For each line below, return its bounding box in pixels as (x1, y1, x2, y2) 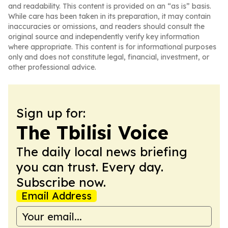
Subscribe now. (16, 175, 106, 190)
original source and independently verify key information (8, 32, 199, 41)
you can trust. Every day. (16, 159, 163, 175)
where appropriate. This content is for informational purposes (8, 42, 216, 51)
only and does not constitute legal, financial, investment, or (8, 52, 209, 62)
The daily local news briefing (16, 144, 187, 159)
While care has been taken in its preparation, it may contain (8, 12, 211, 21)
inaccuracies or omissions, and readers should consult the (8, 22, 205, 31)
